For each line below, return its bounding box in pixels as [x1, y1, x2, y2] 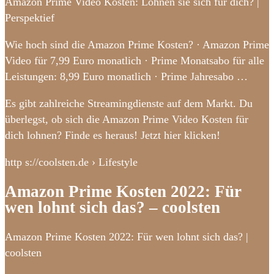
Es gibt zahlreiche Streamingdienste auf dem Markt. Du [5, 97, 253, 109]
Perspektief [5, 11, 54, 24]
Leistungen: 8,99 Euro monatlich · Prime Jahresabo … [5, 70, 248, 83]
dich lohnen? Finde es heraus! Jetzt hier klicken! [5, 128, 220, 141]
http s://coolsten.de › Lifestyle [5, 155, 138, 168]
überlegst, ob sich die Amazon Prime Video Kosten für [5, 113, 248, 125]
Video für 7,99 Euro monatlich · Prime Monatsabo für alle [5, 54, 264, 67]
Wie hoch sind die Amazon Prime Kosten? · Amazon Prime [5, 38, 269, 51]
